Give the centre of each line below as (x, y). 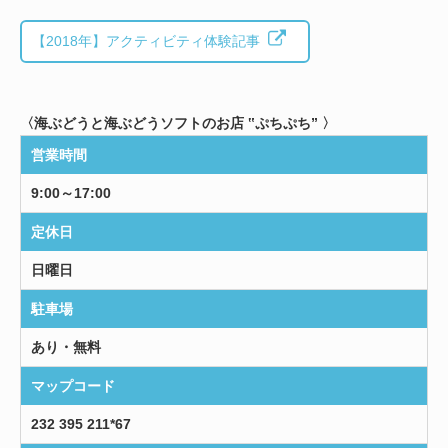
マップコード (73, 386)
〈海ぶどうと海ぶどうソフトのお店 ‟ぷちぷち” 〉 (178, 123)
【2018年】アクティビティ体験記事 (146, 41)
